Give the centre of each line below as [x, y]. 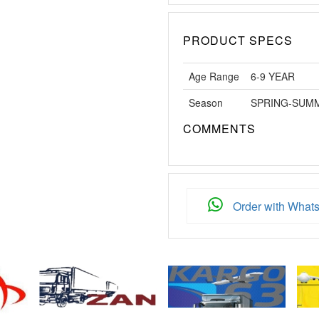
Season [206, 103]
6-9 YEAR [273, 77]
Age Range [214, 77]
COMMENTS [219, 129]
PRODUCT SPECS [238, 41]
